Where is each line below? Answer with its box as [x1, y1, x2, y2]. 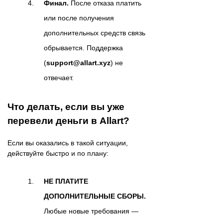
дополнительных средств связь [44, 29, 145, 37]
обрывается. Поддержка [44, 44, 123, 52]
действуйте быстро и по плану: [7, 149, 109, 158]
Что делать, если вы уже [7, 102, 124, 112]
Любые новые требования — [44, 207, 138, 216]
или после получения [44, 14, 114, 22]
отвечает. [44, 74, 74, 82]
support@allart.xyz [46, 59, 111, 67]
